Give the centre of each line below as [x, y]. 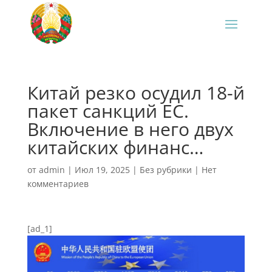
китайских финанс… [115, 147]
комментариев [58, 184]
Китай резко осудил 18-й [136, 93]
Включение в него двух [130, 129]
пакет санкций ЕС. [108, 111]
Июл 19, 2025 [102, 170]
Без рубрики [165, 170]
